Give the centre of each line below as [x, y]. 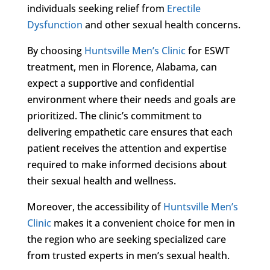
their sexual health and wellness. [101, 181]
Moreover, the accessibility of [95, 206]
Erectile [184, 8]
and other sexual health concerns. [161, 24]
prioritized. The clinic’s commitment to [114, 115]
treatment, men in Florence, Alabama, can [122, 67]
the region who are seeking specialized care [126, 239]
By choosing [55, 50]
